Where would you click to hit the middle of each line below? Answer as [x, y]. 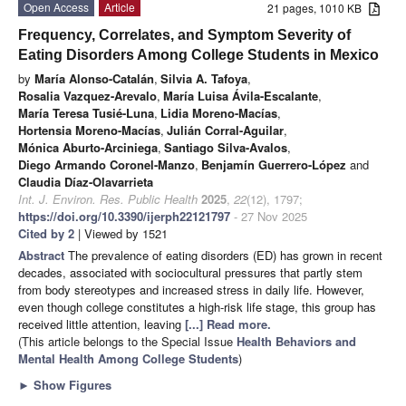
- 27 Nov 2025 [269, 216]
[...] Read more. [228, 324]
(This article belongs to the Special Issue [127, 341]
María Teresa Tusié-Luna [86, 112]
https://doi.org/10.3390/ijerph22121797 [124, 216]
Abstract [43, 255]
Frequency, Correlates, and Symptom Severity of [184, 34]
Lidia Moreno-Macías [219, 112]
